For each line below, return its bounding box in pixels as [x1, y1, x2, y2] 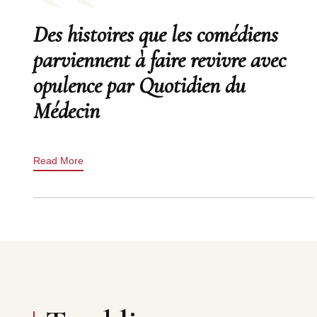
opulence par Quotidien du [33, 71, 246, 99]
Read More [33, 155, 83, 166]
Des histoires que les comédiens [33, 21, 278, 48]
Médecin [33, 97, 100, 125]
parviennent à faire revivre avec [33, 46, 286, 74]
